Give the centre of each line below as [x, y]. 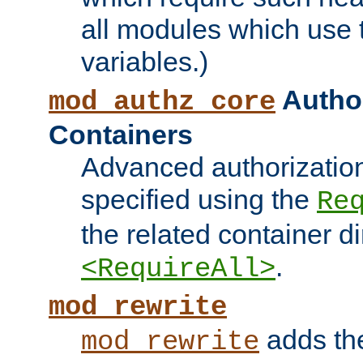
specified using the [199, 200]
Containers [121, 135]
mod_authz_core [162, 102]
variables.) [145, 62]
